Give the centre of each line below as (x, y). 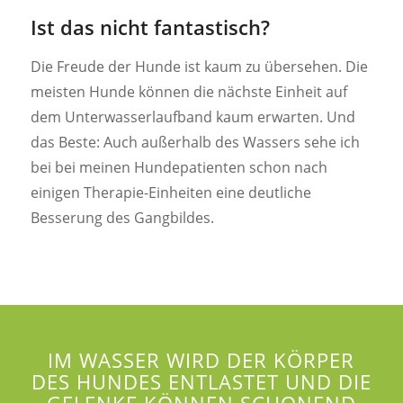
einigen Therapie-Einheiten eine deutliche (170, 192)
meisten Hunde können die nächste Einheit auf (188, 91)
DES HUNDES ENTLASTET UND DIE (201, 382)
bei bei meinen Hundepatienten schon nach (179, 167)
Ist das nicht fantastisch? (150, 28)
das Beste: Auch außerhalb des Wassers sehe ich (195, 142)
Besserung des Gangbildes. (122, 217)
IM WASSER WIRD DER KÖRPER (201, 361)
